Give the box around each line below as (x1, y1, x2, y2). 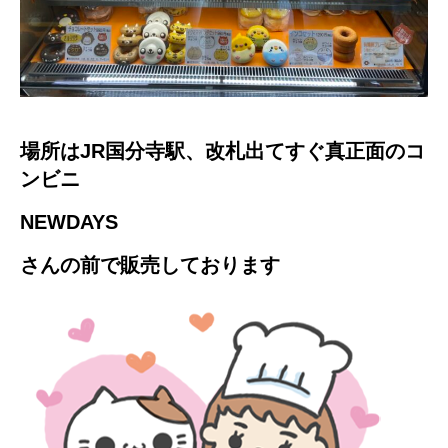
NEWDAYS (20, 210, 118, 233)
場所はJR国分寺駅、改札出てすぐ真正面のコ (20, 139, 425, 162)
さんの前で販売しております (20, 253, 280, 276)
